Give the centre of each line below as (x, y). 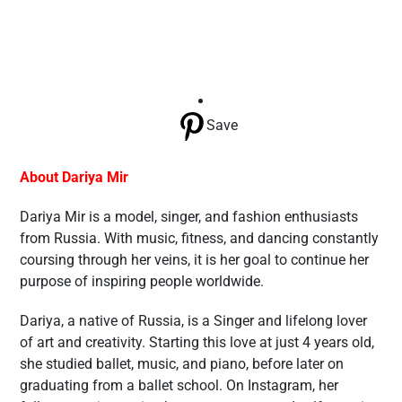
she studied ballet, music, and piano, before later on (182, 364)
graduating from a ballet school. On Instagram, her (179, 386)
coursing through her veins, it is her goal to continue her (194, 260)
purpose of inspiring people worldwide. (142, 282)
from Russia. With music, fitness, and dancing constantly (199, 239)
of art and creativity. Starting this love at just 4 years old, (197, 343)
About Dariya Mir (74, 178)
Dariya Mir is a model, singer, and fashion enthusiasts (189, 217)
